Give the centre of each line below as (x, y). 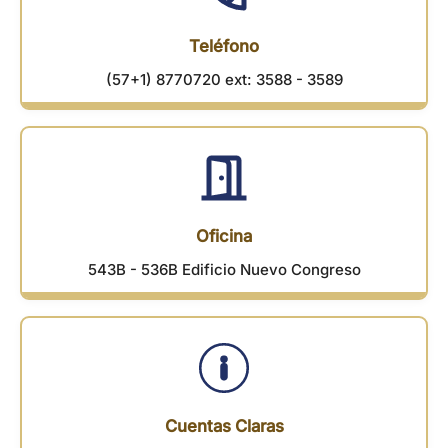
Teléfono (224, 46)
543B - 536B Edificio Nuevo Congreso (224, 270)
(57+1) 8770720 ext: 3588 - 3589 (224, 80)
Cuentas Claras (224, 426)
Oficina (224, 236)
